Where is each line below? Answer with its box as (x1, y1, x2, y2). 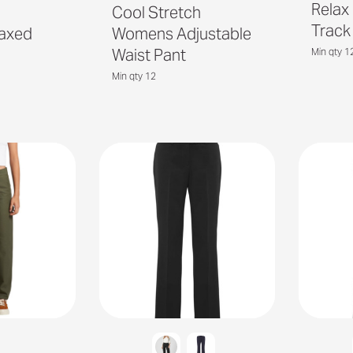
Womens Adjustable (111, 23, 251, 44)
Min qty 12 (111, 69, 156, 82)
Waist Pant (111, 44, 186, 65)
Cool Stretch (111, 2, 201, 23)
